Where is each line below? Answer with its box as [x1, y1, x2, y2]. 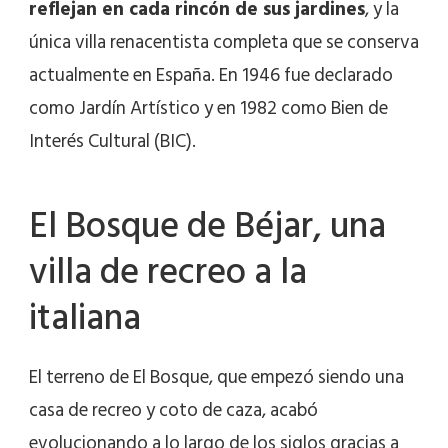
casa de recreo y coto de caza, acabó [29, 394, 318, 426]
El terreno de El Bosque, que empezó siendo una [29, 361, 404, 393]
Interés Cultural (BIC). [29, 125, 196, 157]
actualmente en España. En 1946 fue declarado [29, 59, 393, 91]
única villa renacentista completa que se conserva [29, 26, 419, 58]
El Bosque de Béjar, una [29, 196, 386, 255]
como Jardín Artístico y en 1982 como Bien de [29, 92, 388, 124]
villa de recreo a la [29, 242, 307, 301]
